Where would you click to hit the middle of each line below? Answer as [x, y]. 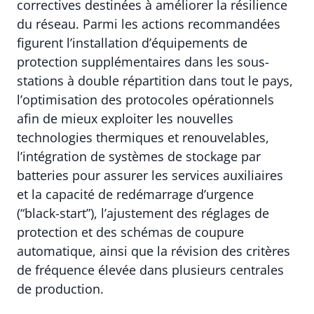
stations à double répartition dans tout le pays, [155, 81]
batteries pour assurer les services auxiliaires [150, 176]
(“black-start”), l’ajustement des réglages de [143, 213]
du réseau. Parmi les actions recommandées [149, 24]
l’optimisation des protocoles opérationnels [145, 100]
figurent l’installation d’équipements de [132, 43]
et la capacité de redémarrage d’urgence [135, 194]
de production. [60, 289]
